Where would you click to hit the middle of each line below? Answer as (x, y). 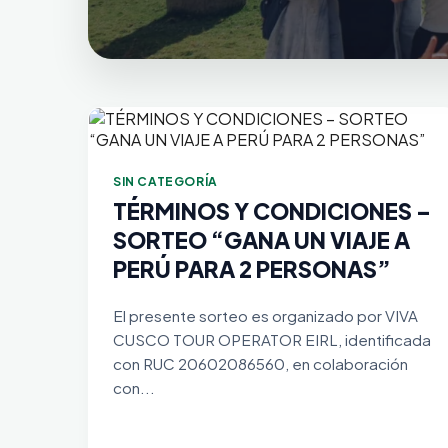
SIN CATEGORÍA (165, 181)
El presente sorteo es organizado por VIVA (265, 315)
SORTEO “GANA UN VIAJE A (261, 240)
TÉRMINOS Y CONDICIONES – (272, 211)
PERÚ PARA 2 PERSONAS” (252, 269)
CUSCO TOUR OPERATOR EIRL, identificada (272, 339)
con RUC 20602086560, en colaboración (260, 363)
